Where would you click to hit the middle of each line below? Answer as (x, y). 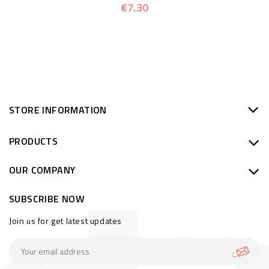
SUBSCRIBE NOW (47, 199)
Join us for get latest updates (65, 221)
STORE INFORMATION (58, 110)
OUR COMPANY (42, 170)
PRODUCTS (34, 141)
